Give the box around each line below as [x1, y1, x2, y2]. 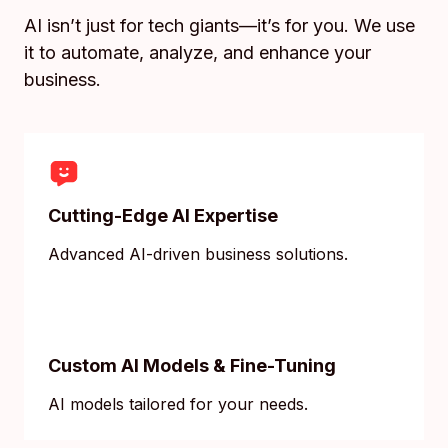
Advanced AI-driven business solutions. [48, 244, 348, 265]
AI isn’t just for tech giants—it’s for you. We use [24, 15, 415, 37]
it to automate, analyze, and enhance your [24, 42, 371, 64]
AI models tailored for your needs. [48, 394, 308, 415]
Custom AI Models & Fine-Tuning [48, 355, 336, 377]
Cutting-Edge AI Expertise [48, 205, 278, 227]
